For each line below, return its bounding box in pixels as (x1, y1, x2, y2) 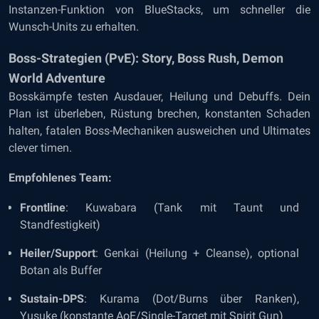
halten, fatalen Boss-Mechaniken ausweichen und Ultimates (9, 124, 310, 137)
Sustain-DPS (20, 292, 84, 305)
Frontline (20, 201, 66, 214)
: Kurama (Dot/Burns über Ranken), (84, 292, 299, 305)
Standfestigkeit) (20, 218, 100, 231)
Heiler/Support (20, 246, 95, 260)
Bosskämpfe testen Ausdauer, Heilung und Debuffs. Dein (9, 90, 310, 103)
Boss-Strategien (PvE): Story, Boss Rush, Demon (9, 51, 283, 66)
